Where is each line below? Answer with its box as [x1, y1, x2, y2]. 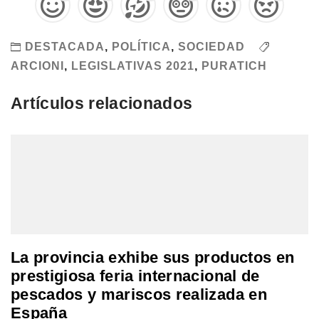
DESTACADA [25, 40, 105, 53]
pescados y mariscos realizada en [11, 286, 267, 304]
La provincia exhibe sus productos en [11, 249, 295, 267]
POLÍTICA [112, 40, 171, 53]
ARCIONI [11, 59, 64, 72]
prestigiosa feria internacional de [11, 267, 260, 286]
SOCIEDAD [178, 40, 245, 53]
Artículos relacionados [11, 94, 193, 113]
